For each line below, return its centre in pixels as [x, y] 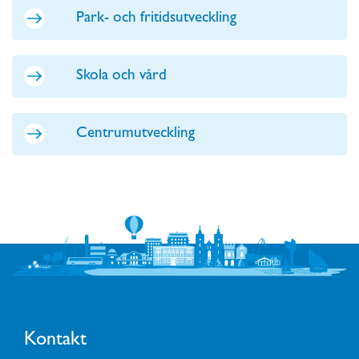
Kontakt [55, 341]
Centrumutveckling [135, 135]
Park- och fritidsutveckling [156, 19]
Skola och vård [121, 77]
